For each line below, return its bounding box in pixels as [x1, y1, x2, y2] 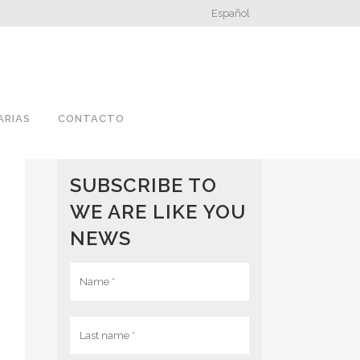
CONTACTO [58, 112, 125, 125]
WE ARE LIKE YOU [70, 200, 246, 223]
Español [211, 7, 250, 20]
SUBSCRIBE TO [70, 174, 217, 197]
